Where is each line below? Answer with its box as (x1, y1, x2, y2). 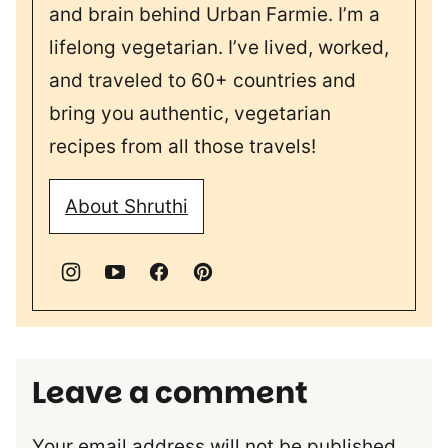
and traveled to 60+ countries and (49, 69, 356, 93)
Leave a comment (32, 372, 308, 415)
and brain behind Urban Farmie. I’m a (49, 3, 380, 27)
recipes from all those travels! (49, 135, 316, 159)
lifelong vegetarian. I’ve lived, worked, (49, 36, 389, 60)
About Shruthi (65, 195, 188, 219)
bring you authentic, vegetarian (49, 102, 331, 126)
